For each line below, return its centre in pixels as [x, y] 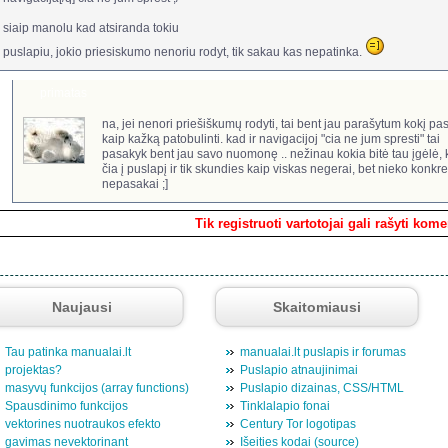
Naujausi [82, 307]
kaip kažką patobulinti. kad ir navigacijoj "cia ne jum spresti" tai [270, 139]
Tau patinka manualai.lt [67, 352]
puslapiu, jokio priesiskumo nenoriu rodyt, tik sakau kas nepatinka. [183, 52]
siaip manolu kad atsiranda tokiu [90, 28]
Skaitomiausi [317, 307]
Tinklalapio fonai [284, 406]
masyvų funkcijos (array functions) [96, 388]
